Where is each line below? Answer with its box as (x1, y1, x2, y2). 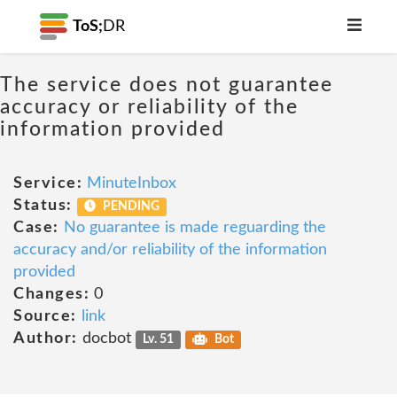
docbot (77, 331, 136, 346)
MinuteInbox (87, 175, 176, 191)
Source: (13, 308, 77, 324)
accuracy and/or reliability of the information (13, 242, 327, 258)
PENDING (100, 200, 160, 213)
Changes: (13, 286, 90, 302)
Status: (13, 198, 73, 214)
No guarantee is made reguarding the (63, 220, 326, 236)
